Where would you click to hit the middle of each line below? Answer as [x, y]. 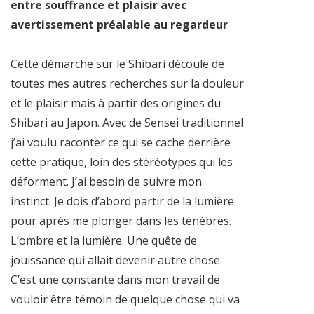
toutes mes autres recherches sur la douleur [127, 84]
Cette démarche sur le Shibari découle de [117, 64]
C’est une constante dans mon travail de [115, 280]
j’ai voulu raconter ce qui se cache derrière [121, 143]
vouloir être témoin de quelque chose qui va [125, 300]
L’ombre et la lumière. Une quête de [104, 241]
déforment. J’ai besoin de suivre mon [106, 182]
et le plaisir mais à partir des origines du [116, 103]
